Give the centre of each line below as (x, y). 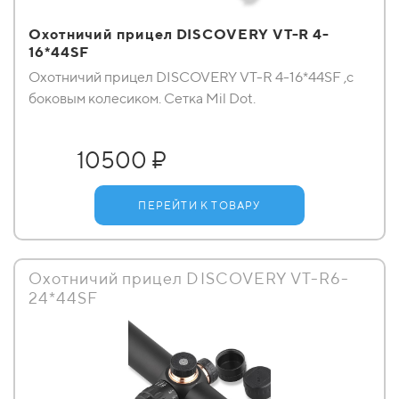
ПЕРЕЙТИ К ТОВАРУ (199, 205)
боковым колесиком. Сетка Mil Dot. (142, 98)
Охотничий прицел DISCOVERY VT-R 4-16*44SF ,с (191, 77)
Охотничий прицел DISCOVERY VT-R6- (189, 278)
